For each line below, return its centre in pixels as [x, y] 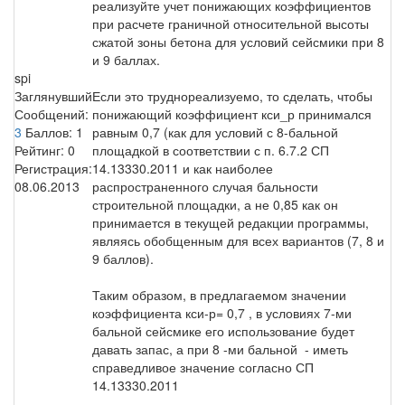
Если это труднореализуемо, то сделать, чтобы [232, 95]
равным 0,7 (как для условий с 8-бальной [215, 132]
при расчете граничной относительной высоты [231, 23]
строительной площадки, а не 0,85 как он [215, 204]
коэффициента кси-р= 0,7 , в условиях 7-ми [222, 312]
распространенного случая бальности [205, 186]
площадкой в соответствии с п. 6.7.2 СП [211, 150]
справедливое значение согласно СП [203, 367]
